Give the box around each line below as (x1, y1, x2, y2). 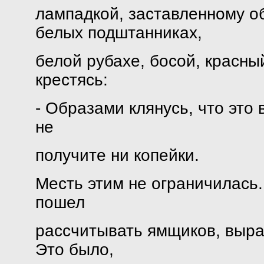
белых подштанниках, (35, 24, 202, 42)
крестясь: (35, 71, 108, 89)
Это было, (35, 240, 114, 259)
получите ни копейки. (35, 146, 199, 164)
